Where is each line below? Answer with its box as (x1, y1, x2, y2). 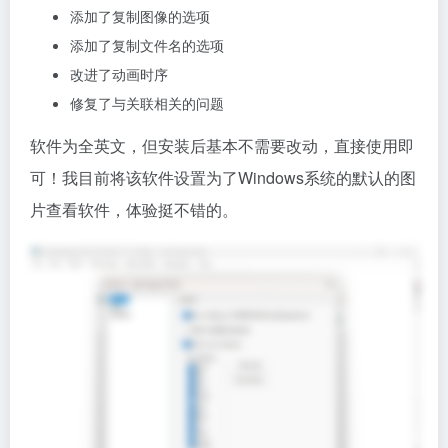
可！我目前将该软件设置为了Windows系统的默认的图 (30, 166, 416, 189)
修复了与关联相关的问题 (70, 93, 224, 113)
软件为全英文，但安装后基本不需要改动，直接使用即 (30, 134, 414, 157)
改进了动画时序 (70, 64, 168, 84)
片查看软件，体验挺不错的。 (30, 198, 238, 221)
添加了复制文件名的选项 (70, 35, 224, 55)
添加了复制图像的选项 (70, 6, 210, 26)
